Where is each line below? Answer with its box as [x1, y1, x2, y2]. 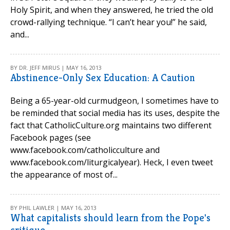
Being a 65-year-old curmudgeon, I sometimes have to [10, 95, 219, 106]
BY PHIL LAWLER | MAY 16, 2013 [10, 204, 97, 212]
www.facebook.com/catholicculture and [10, 144, 160, 156]
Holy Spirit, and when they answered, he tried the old [10, 4, 213, 15]
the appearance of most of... [10, 169, 118, 180]
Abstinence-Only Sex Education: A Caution [10, 71, 195, 84]
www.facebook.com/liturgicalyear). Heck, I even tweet [10, 157, 213, 168]
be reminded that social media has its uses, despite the [10, 107, 220, 119]
